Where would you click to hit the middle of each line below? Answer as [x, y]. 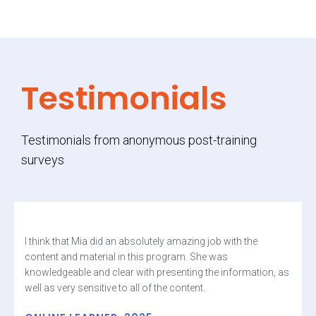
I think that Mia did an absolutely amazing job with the [141, 242]
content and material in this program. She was [126, 257]
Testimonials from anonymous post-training [139, 140]
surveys [43, 160]
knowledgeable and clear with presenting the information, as [157, 273]
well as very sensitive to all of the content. [115, 288]
